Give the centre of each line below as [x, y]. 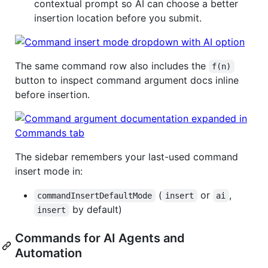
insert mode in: [49, 171]
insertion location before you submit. [118, 18]
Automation [48, 253]
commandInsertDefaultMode [95, 196]
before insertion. [52, 95]
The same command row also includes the [112, 66]
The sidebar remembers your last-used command [127, 157]
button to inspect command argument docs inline [127, 80]
